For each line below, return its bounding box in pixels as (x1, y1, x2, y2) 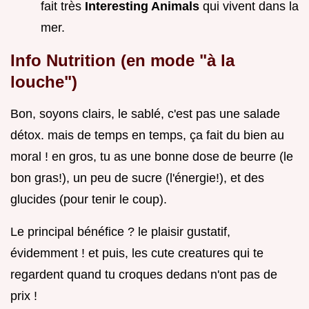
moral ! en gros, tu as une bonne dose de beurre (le (10, 150, 293, 164)
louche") (10, 72, 77, 92)
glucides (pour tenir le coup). (10, 192, 167, 207)
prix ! (10, 289, 37, 303)
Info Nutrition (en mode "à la (10, 51, 235, 70)
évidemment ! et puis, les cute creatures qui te (10, 246, 263, 261)
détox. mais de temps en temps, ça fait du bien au (10, 128, 284, 143)
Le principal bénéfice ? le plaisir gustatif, (10, 225, 230, 239)
